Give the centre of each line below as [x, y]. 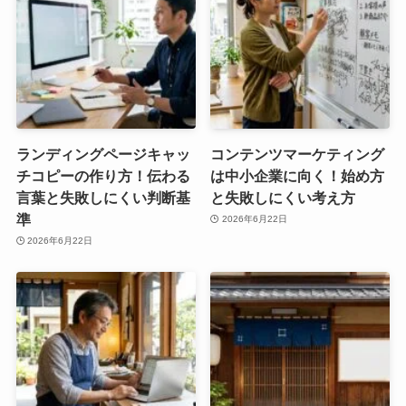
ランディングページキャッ [103, 154]
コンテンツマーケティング [298, 154]
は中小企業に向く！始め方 [298, 175]
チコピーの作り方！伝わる [103, 175]
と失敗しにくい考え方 [283, 197]
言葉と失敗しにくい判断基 [103, 197]
